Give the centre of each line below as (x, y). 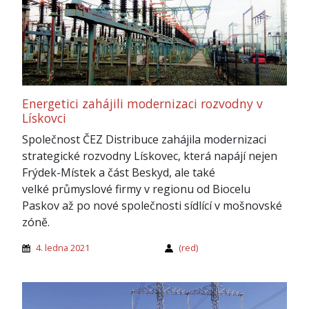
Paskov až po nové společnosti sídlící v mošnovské (152, 206)
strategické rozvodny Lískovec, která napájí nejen (150, 156)
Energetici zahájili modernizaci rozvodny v (142, 104)
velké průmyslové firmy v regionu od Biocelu (136, 189)
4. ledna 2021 (63, 248)
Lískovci (44, 118)
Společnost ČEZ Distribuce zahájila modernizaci (144, 140)
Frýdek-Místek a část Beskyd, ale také (119, 173)
